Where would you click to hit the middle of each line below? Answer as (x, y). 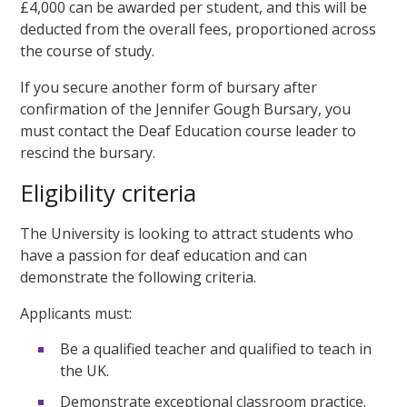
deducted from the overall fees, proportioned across (199, 29)
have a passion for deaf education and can (164, 255)
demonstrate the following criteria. (139, 277)
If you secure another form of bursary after (169, 87)
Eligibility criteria (109, 192)
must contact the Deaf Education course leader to (189, 130)
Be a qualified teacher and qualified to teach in (216, 349)
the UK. (85, 371)
